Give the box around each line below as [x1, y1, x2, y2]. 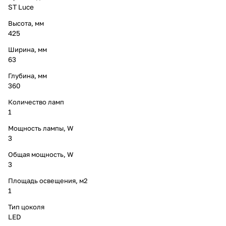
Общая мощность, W [8, 150, 73, 158]
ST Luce [8, 3, 34, 11]
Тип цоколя [8, 202, 44, 211]
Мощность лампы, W [8, 124, 73, 132]
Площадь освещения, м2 [8, 176, 88, 185]
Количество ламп [8, 97, 64, 106]
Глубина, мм [8, 71, 47, 80]
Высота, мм [8, 19, 44, 27]
